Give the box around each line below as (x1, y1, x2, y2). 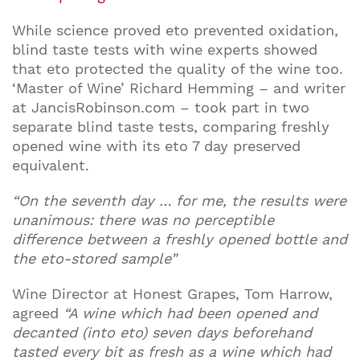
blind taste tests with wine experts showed (12, 41, 317, 58)
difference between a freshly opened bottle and (12, 231, 347, 247)
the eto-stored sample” (12, 250, 177, 267)
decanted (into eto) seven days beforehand (12, 324, 312, 341)
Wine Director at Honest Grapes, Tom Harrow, (12, 285, 333, 302)
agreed (12, 305, 63, 321)
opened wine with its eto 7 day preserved (12, 137, 301, 154)
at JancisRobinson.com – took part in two (12, 99, 309, 116)
